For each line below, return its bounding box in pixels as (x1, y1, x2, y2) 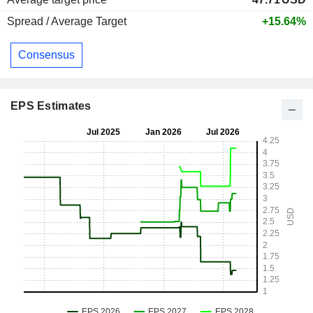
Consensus (18, 49, 75, 61)
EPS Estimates (10, 99, 92, 112)
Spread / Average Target (7, 15, 126, 28)
